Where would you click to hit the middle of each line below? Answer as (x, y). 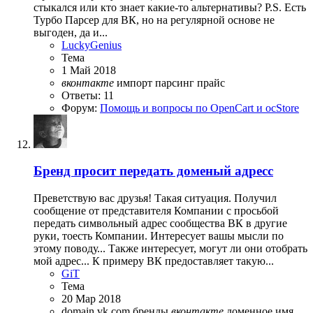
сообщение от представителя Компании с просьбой (156, 211)
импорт (136, 82)
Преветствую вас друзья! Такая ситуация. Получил (155, 198)
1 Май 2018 (89, 70)
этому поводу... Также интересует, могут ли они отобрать (170, 249)
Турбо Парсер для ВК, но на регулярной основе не (154, 20)
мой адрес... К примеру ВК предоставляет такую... (154, 261)
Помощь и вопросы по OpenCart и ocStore (199, 108)
